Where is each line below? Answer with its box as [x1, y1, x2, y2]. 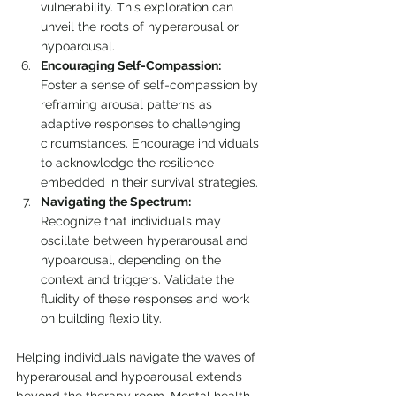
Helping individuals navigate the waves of [16, 350, 259, 364]
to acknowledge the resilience [41, 156, 217, 170]
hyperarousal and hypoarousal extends [16, 369, 246, 384]
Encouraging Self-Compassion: [41, 58, 221, 72]
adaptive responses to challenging [41, 117, 244, 131]
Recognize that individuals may [41, 214, 225, 228]
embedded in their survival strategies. [41, 175, 258, 189]
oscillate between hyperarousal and [41, 233, 252, 247]
